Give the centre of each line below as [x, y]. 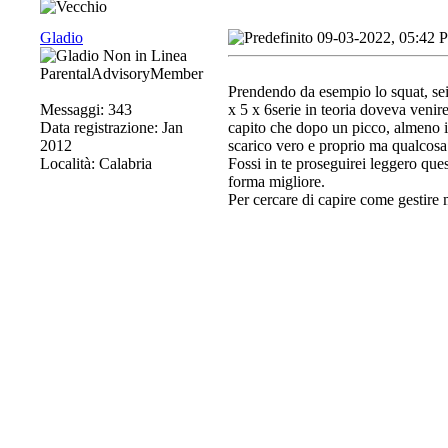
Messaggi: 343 [86, 109]
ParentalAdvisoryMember [121, 73]
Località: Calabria [96, 163]
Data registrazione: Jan [111, 127]
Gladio [61, 37]
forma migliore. [276, 181]
